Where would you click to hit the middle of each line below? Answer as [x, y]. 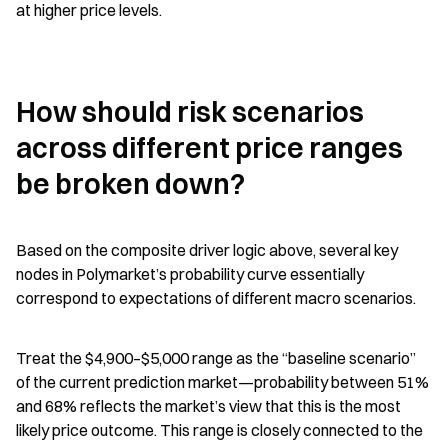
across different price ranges [209, 147]
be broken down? [130, 183]
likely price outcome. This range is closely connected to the [219, 429]
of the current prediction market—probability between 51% [222, 381]
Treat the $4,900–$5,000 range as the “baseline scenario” [216, 357]
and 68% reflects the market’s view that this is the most [208, 405]
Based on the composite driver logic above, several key [207, 249]
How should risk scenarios [190, 111]
